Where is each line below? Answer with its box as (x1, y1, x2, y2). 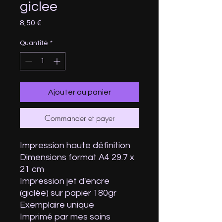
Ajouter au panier (48, 88, 111, 96)
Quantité (20, 40, 48, 47)
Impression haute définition (20, 141, 130, 150)
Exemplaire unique (20, 200, 94, 210)
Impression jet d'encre (20, 176, 110, 186)
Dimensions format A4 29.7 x (20, 153, 134, 162)
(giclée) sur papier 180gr (20, 188, 116, 198)
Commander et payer (44, 112, 114, 123)
